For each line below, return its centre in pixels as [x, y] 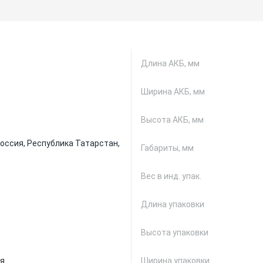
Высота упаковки [175, 232]
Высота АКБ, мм [172, 120]
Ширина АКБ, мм [173, 92]
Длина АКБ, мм [170, 63]
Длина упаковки [173, 204]
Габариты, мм [167, 148]
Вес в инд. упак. [171, 176]
